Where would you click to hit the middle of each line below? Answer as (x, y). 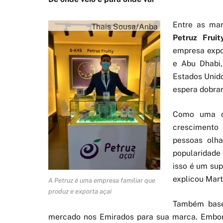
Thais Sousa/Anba (125, 26)
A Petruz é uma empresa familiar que (102, 181)
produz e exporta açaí (80, 192)
